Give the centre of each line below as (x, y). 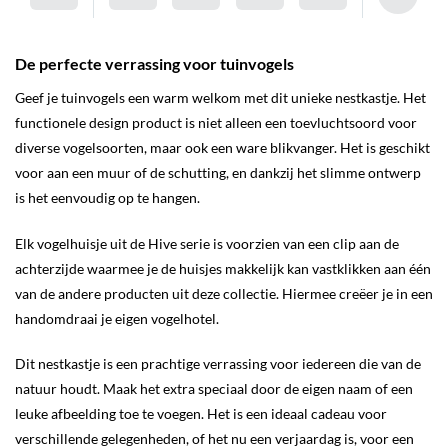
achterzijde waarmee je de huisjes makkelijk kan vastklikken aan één (223, 268)
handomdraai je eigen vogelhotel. (117, 318)
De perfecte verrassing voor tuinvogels (154, 63)
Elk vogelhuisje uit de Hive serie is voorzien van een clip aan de (207, 243)
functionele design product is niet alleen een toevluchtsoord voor (216, 122)
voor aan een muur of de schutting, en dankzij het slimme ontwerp (218, 172)
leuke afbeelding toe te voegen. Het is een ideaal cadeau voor (201, 414)
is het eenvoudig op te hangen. (107, 197)
